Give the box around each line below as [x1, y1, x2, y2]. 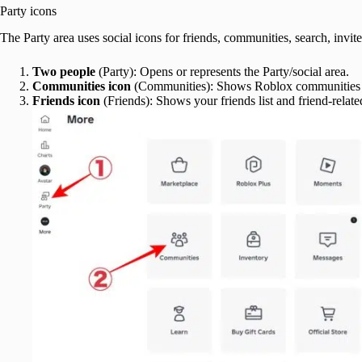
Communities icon [32, 78, 131, 93]
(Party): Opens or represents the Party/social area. [95, 64, 349, 78]
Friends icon [32, 93, 100, 107]
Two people [32, 64, 95, 78]
